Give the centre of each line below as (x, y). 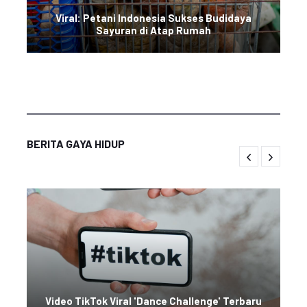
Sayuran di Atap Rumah (153, 30)
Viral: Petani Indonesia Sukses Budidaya (153, 18)
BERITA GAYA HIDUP (76, 144)
